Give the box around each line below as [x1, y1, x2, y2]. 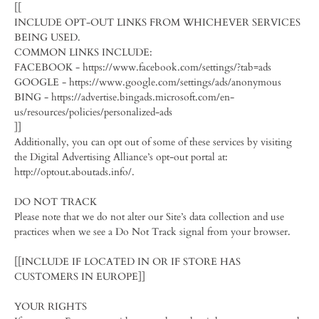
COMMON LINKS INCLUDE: [14, 46, 152, 59]
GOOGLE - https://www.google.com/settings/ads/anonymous [14, 75, 281, 89]
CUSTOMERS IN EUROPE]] [14, 270, 145, 283]
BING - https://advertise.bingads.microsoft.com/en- [14, 90, 234, 104]
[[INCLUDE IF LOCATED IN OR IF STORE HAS [14, 255, 241, 268]
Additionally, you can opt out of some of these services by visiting [14, 135, 292, 149]
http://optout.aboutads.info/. [14, 165, 135, 179]
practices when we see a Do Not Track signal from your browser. [14, 225, 291, 239]
